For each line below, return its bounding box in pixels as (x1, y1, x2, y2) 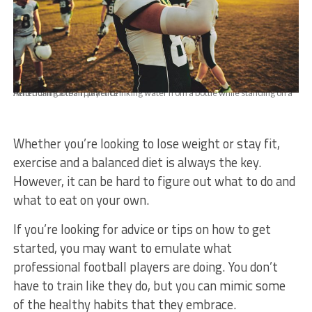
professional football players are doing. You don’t (13, 256, 278, 276)
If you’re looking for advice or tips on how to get (13, 219, 271, 239)
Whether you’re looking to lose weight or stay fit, (13, 133, 280, 153)
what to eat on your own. (13, 189, 152, 210)
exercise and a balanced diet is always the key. (13, 152, 261, 172)
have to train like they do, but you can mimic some (13, 275, 286, 295)
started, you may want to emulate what (13, 237, 232, 258)
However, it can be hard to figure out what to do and (13, 171, 295, 191)
